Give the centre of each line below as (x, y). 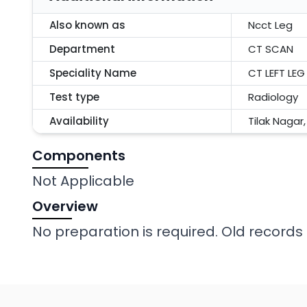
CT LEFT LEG (277, 73)
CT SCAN (271, 49)
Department (82, 49)
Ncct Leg (270, 25)
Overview (65, 206)
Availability (79, 121)
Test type (74, 97)
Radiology (273, 97)
